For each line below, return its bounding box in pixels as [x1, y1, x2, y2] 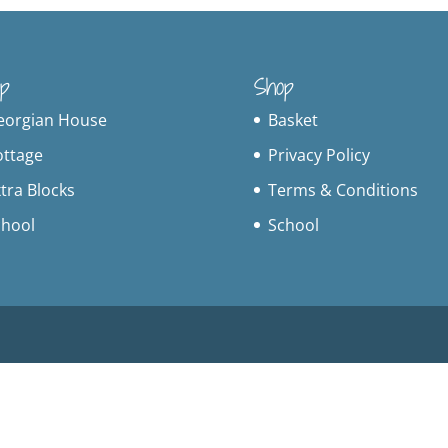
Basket [267, 108, 318, 131]
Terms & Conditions [267, 178, 418, 201]
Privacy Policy [267, 143, 370, 166]
